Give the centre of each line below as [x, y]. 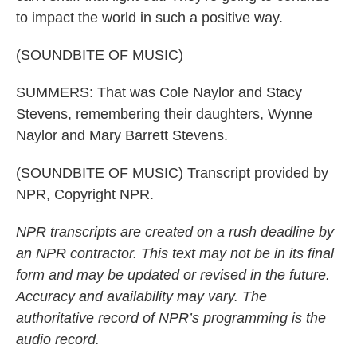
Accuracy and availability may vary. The [141, 296]
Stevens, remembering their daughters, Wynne [164, 114]
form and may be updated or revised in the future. [173, 275]
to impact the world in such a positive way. [149, 18]
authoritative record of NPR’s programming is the [171, 318]
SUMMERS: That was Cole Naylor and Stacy [159, 92]
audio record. [58, 339]
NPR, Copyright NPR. [85, 194]
